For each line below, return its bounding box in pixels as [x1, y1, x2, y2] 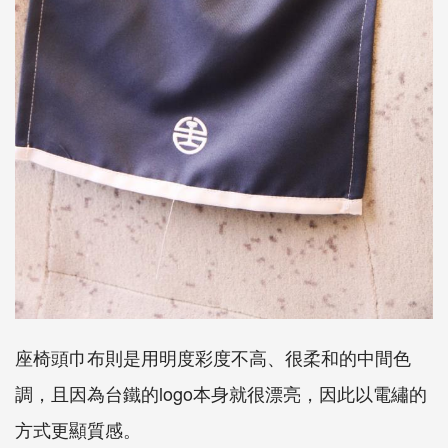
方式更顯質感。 [15, 416, 141, 443]
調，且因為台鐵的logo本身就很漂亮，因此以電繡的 [15, 380, 427, 407]
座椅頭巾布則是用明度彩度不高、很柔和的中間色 [15, 344, 411, 371]
